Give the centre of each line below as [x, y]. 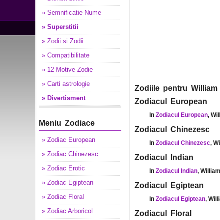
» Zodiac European [69, 140]
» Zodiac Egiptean [68, 182]
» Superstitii [60, 27]
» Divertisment [64, 98]
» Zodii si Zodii [63, 41]
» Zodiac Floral [63, 197]
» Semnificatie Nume [71, 13]
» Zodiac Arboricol [67, 211]
